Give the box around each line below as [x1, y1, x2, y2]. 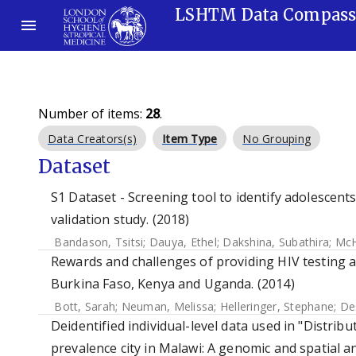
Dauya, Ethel [149, 234, 217, 250]
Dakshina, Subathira [222, 234, 329, 250]
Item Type [162, 131, 218, 146]
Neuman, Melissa [121, 299, 215, 314]
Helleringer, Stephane [219, 299, 334, 314]
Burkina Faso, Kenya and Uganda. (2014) [51, 275, 295, 292]
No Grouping [242, 131, 311, 146]
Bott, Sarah [54, 299, 115, 314]
